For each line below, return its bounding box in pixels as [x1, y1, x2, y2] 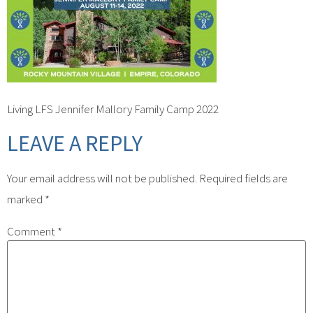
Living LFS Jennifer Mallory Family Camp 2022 [7, 101, 219, 117]
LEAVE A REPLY [7, 129, 143, 157]
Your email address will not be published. [7, 170, 197, 186]
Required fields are [199, 170, 288, 186]
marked [7, 191, 45, 207]
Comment [7, 223, 57, 239]
